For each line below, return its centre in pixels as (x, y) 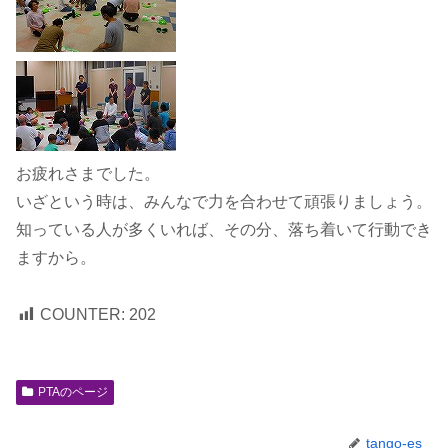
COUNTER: (82, 314)
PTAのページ (72, 391)
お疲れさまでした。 (88, 173)
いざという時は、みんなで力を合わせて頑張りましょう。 (224, 201)
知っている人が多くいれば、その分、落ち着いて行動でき (224, 229)
